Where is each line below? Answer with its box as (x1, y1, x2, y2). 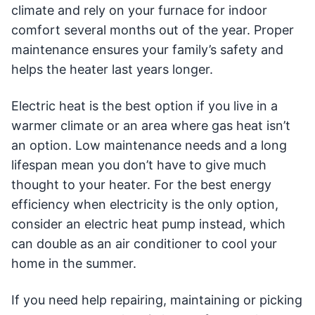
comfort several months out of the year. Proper (11, 22, 294, 38)
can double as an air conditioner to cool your (11, 236, 277, 252)
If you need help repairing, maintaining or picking (11, 292, 302, 308)
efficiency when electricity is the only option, (11, 197, 278, 212)
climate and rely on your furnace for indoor (11, 3, 267, 18)
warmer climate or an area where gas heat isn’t (11, 118, 290, 134)
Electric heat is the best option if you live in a (11, 98, 278, 114)
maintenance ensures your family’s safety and (11, 42, 283, 58)
